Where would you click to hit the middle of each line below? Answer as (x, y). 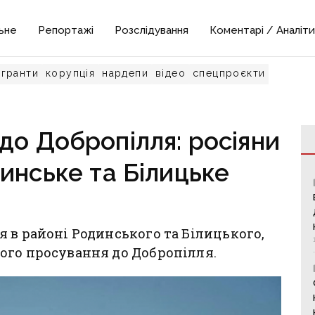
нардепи (126, 73)
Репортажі (66, 30)
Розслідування (152, 30)
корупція (71, 73)
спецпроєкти (229, 73)
